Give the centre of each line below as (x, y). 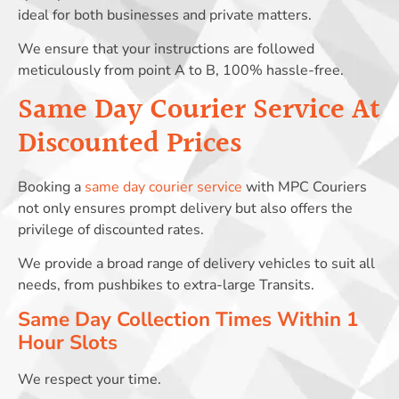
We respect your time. (90, 380)
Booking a (51, 187)
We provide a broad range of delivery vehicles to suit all (196, 264)
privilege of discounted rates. (111, 229)
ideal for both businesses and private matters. (165, 15)
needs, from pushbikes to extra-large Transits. (166, 285)
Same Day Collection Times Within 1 (188, 320)
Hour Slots (68, 343)
